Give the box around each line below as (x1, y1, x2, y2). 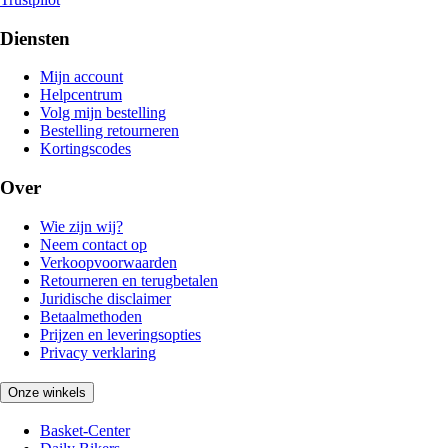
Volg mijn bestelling (40, 104, 166, 122)
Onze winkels (8, 385, 86, 401)
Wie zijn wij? (40, 217, 123, 235)
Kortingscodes (40, 140, 131, 158)
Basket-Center (40, 422, 130, 440)
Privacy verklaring (40, 343, 156, 361)
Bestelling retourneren (40, 122, 179, 140)
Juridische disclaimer (40, 289, 171, 307)
